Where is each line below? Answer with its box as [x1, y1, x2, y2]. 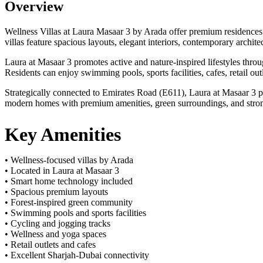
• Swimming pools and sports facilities [5, 208, 146, 218]
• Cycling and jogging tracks [5, 218, 110, 229]
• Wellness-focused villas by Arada [5, 155, 133, 166]
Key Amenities [5, 124, 121, 146]
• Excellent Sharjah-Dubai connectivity [5, 250, 149, 261]
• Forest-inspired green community [5, 197, 133, 208]
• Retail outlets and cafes [5, 240, 96, 250]
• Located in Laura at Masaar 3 [5, 166, 119, 176]
